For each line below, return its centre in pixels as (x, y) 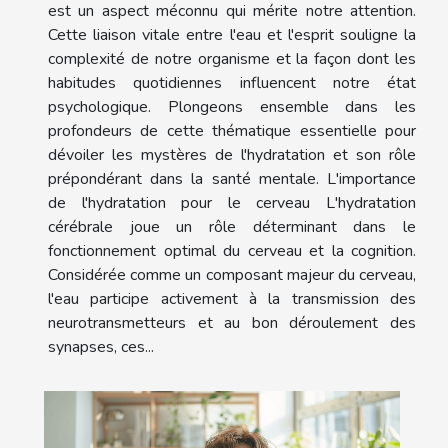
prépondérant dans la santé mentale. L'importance (232, 178)
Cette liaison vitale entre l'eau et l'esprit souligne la (232, 34)
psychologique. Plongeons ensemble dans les (232, 106)
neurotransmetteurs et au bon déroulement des (232, 322)
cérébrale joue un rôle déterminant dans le (232, 226)
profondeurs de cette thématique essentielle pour (232, 130)
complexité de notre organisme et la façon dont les (232, 58)
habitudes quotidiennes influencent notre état (232, 82)
